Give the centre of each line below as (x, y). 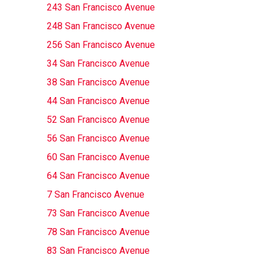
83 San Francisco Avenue (98, 251)
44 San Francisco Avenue (98, 101)
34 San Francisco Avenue (98, 63)
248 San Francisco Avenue (101, 26)
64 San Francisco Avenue (98, 176)
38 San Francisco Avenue (98, 82)
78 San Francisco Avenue (98, 232)
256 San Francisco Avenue (101, 45)
